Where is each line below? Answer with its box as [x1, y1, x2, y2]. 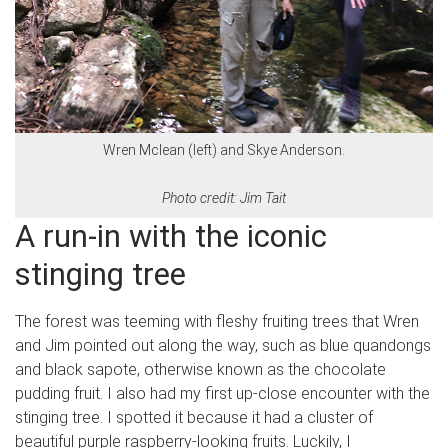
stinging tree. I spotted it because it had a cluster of [15, 407, 373, 427]
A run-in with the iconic [15, 217, 327, 255]
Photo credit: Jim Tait [162, 189, 286, 206]
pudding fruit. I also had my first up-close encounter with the [15, 383, 430, 403]
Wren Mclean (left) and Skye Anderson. [103, 141, 345, 158]
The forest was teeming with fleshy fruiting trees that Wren [15, 311, 419, 331]
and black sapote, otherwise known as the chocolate [15, 359, 386, 379]
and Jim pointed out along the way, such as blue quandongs [15, 335, 431, 355]
